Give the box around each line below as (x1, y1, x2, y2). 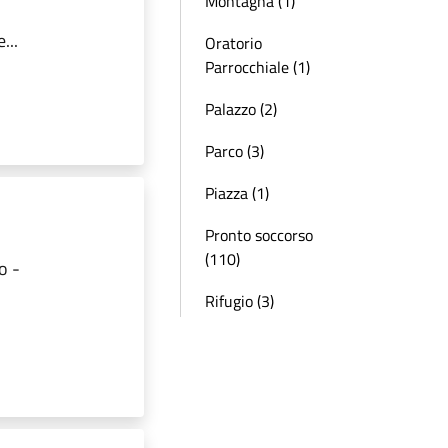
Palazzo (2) (205, 97, 277, 121)
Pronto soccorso (205, 223, 313, 247)
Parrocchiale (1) (205, 55, 310, 79)
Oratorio (205, 31, 262, 55)
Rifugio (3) (205, 289, 274, 313)
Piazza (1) (205, 181, 269, 205)
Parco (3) (205, 139, 264, 163)
